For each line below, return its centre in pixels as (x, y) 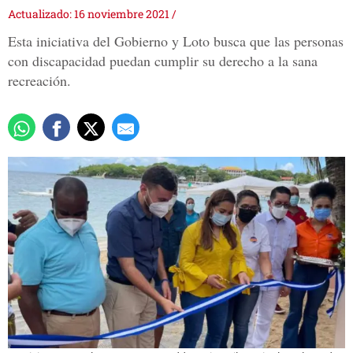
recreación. (39, 81)
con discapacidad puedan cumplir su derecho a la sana (163, 61)
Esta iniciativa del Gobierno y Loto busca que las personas (176, 41)
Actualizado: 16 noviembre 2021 (90, 14)
